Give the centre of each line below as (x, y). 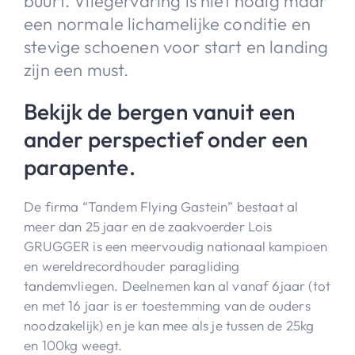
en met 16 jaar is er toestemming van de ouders (167, 305)
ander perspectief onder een (166, 139)
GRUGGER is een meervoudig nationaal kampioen (176, 246)
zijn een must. (78, 69)
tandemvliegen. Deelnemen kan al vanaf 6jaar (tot (177, 285)
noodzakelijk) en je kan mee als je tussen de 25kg (169, 325)
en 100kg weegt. (75, 345)
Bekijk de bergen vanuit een (160, 111)
